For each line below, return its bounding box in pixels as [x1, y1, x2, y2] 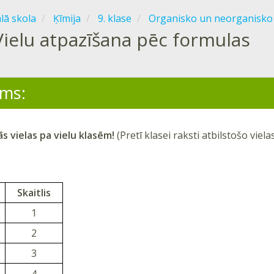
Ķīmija [53, 12, 81, 25]
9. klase [98, 12, 131, 25]
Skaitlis [17, 185, 51, 199]
